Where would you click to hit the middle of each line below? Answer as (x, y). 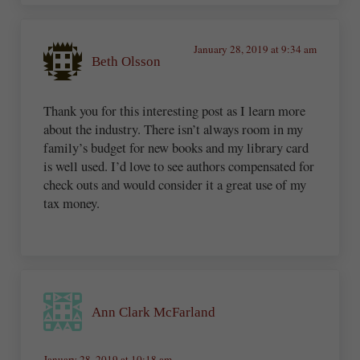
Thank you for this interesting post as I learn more (175, 110)
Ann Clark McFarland (154, 312)
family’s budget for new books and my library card (176, 147)
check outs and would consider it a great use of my (175, 184)
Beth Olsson (127, 61)
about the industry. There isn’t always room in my (174, 129)
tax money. (72, 202)
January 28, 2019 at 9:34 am (255, 49)
